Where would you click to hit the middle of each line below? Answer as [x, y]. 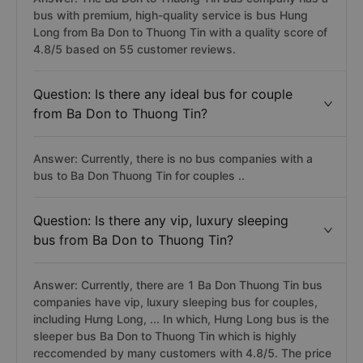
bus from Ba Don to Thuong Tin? [133, 240]
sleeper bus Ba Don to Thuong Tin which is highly [165, 336]
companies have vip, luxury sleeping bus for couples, [175, 302]
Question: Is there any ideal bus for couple [163, 94]
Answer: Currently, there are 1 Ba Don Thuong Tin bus [178, 285]
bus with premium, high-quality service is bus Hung [171, 15]
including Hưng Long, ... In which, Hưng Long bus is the [181, 319]
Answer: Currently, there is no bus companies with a [173, 158]
